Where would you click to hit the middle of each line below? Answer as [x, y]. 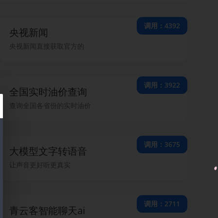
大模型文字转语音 [48, 151]
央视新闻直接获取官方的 [47, 46]
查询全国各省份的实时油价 [50, 105]
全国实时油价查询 [48, 92]
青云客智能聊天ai [47, 210]
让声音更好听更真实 [40, 165]
